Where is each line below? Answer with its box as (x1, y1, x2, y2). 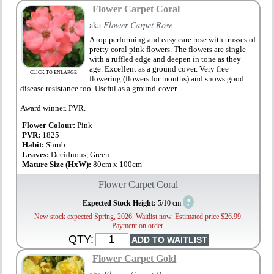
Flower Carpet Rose (103, 19, 173, 31)
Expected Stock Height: (83, 199, 158, 208)
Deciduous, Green (51, 150, 110, 160)
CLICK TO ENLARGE (29, 70, 77, 76)
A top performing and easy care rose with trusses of (89, 35, 256, 45)
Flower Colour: (22, 120, 76, 130)
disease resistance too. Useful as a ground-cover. (20, 84, 179, 94)
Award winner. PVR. (20, 103, 86, 113)
